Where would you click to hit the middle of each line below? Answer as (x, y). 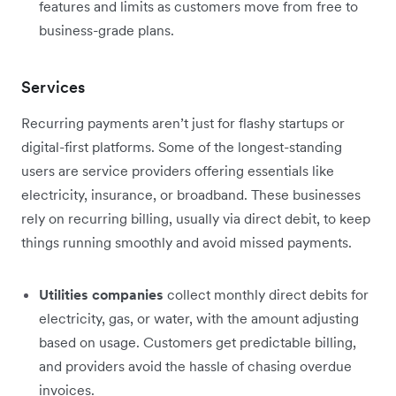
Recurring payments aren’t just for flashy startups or (183, 122)
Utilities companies (101, 294)
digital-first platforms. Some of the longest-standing (182, 146)
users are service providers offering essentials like (178, 170)
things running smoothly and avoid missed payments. (187, 242)
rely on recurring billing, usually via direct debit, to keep (196, 218)
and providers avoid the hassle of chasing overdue (195, 366)
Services (53, 87)
